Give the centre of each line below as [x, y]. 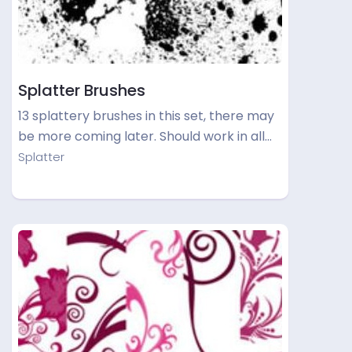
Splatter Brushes [82, 90]
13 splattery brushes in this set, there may [146, 116]
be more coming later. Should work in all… [145, 136]
